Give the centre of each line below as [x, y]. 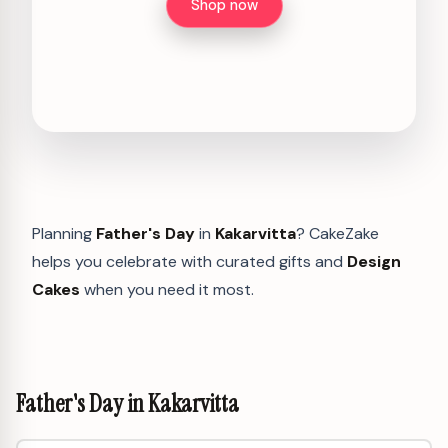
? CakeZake [337, 233]
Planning [64, 233]
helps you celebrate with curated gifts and [189, 261]
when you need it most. [167, 289]
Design [374, 261]
